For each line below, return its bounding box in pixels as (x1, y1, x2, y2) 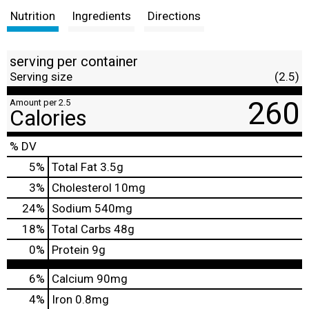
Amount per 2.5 (10, 97, 70, 108)
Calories (10, 104, 87, 131)
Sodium (52, 201, 92, 215)
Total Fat (52, 159, 97, 174)
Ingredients (72, 8, 131, 23)
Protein (52, 242, 89, 257)
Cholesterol (52, 180, 112, 195)
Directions (148, 8, 201, 23)
